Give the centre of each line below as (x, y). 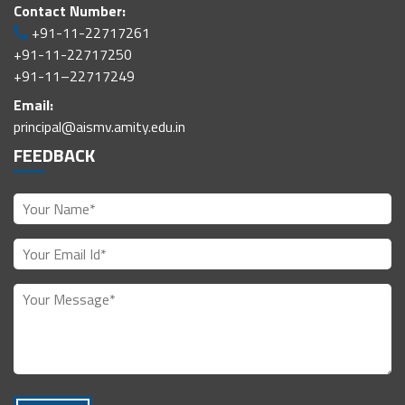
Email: (33, 105)
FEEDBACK (54, 155)
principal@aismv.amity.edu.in (99, 127)
